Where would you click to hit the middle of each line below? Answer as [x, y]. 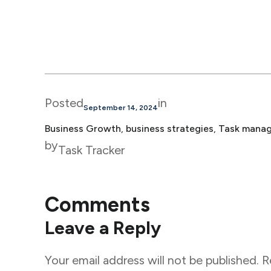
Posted [64, 103]
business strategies [169, 129]
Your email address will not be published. [152, 260]
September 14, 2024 [120, 108]
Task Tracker [91, 150]
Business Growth [83, 129]
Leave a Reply [103, 227]
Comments [97, 204]
